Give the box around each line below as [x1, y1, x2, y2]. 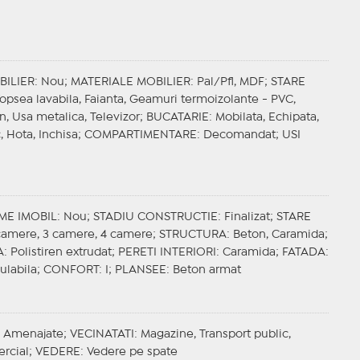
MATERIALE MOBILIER [70, 77, 190, 88]
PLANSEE [114, 265, 166, 276]
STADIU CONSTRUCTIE [92, 212, 218, 223]
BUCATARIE [145, 112, 209, 123]
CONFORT [43, 265, 99, 276]
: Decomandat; [196, 130, 282, 141]
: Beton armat [166, 265, 241, 276]
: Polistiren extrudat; [3, 247, 118, 258]
